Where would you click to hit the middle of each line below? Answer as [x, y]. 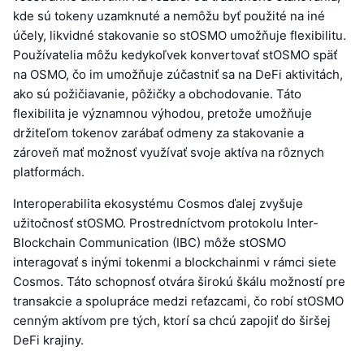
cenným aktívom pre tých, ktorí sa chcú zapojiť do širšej [172, 320]
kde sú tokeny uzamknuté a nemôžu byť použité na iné [169, 15]
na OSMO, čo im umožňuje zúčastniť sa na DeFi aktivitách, [178, 74]
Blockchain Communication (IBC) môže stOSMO [149, 242]
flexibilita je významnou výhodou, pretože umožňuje [162, 113]
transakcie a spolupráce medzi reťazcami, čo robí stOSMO [178, 301]
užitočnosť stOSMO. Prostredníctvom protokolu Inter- [166, 223]
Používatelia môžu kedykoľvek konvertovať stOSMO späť [175, 54]
